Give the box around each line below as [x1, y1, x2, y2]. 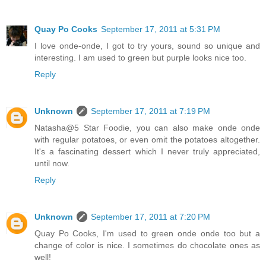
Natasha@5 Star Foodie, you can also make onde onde [34, 122, 260, 132]
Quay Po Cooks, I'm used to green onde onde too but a [34, 228, 260, 238]
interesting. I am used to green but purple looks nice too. [34, 52, 246, 62]
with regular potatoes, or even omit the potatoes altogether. [34, 134, 260, 144]
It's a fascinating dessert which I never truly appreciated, [34, 146, 260, 156]
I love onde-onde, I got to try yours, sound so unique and [34, 40, 260, 50]
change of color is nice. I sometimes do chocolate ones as [34, 240, 260, 250]
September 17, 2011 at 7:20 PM [91, 211, 210, 221]
